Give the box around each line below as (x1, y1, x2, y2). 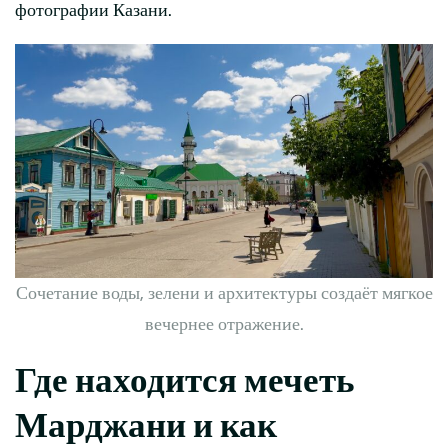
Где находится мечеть (15, 361, 355, 401)
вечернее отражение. (144, 315, 304, 335)
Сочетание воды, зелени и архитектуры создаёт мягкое (15, 284, 433, 304)
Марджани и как (15, 406, 277, 446)
